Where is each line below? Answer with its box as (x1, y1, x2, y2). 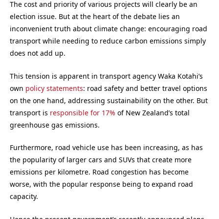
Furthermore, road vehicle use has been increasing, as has (10, 143, 203, 153)
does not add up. (10, 48, 66, 58)
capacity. (10, 192, 38, 201)
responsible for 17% (50, 108, 115, 117)
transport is (10, 108, 50, 117)
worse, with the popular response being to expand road (10, 179, 193, 189)
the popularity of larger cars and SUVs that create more (10, 155, 192, 165)
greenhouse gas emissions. (10, 120, 100, 130)
